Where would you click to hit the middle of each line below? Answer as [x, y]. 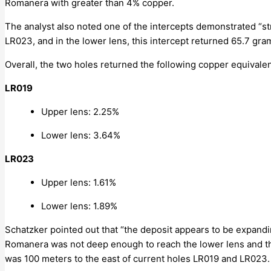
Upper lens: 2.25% [80, 111]
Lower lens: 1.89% [79, 206]
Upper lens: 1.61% [79, 182]
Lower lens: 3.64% [81, 135]
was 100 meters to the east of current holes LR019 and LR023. [137, 258]
